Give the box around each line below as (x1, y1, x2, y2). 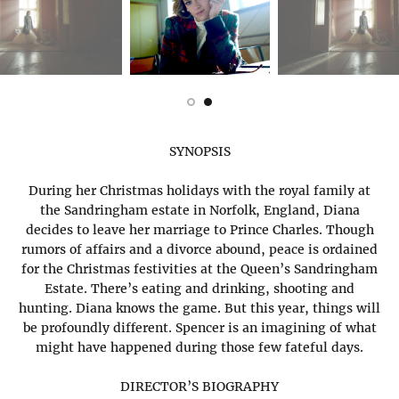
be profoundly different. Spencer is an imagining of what (22, 320, 377, 337)
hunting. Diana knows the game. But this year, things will (19, 300, 380, 317)
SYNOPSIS (168, 142, 231, 159)
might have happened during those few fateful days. (36, 339, 363, 356)
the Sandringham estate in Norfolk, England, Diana (39, 202, 360, 219)
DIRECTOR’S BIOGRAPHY (120, 379, 279, 395)
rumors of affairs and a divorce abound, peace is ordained (21, 241, 378, 258)
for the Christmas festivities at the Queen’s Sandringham (21, 261, 378, 278)
